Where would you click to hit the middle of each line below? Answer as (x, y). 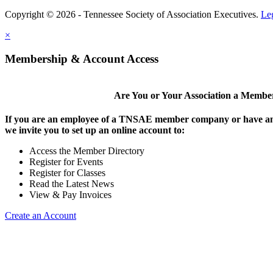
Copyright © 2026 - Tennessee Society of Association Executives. (133, 14)
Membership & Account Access (82, 58)
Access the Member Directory (87, 151)
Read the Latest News (72, 183)
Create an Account (41, 215)
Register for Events (66, 161)
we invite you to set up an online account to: (95, 130)
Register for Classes (67, 172)
